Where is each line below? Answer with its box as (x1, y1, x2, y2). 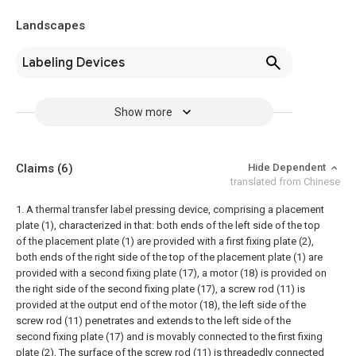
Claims (16, 161, 57, 176)
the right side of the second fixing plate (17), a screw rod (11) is (16, 283, 305, 295)
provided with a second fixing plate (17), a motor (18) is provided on (16, 267, 327, 279)
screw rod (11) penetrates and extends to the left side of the (16, 315, 291, 327)
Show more (114, 106, 172, 118)
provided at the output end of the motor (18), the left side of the (16, 299, 306, 311)
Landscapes (16, 18, 85, 33)
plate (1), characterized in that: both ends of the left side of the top (16, 219, 320, 231)
